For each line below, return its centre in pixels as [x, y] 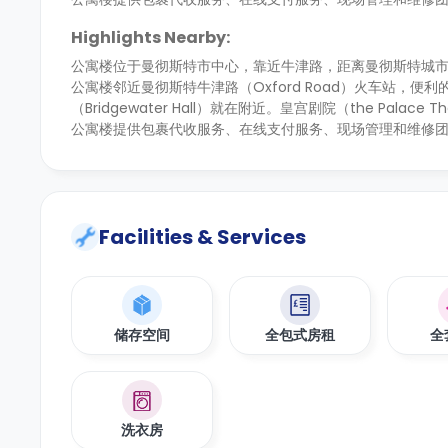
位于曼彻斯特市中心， [183, 66]
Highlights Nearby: [150, 37]
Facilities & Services [202, 237]
